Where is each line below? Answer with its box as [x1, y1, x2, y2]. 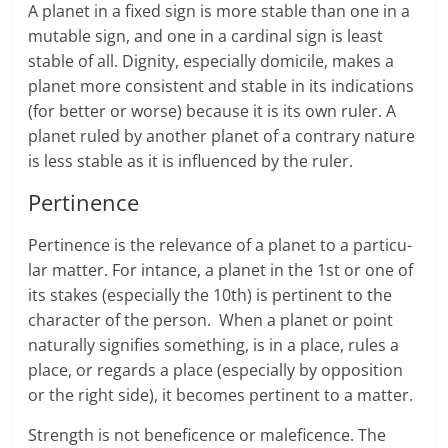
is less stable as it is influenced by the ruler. [28, 150, 354, 173]
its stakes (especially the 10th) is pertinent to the [28, 284, 393, 307]
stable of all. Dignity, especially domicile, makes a [28, 50, 395, 73]
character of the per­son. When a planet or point [28, 309, 394, 332]
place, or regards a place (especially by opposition [28, 359, 404, 382]
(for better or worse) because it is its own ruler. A [28, 100, 397, 123]
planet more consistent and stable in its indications [28, 75, 415, 98]
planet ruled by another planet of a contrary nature [28, 125, 416, 148]
